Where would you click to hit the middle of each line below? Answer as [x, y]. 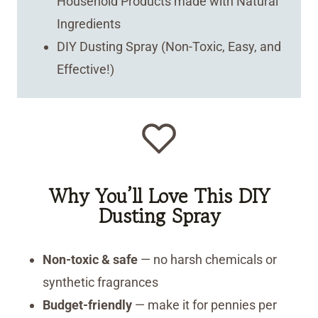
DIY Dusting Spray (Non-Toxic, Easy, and [169, 47]
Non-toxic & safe [90, 260]
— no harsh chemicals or [207, 260]
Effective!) [85, 70]
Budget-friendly [87, 305]
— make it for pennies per [204, 305]
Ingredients [88, 24]
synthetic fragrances [100, 283]
